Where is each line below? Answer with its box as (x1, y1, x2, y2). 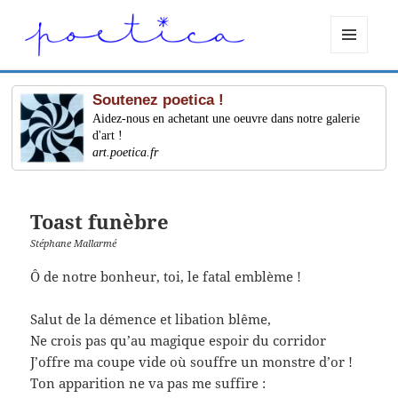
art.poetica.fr (92, 146, 159, 160)
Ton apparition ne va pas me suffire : (30, 373, 267, 392)
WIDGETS (330, 82, 381, 98)
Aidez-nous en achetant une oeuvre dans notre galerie (92, 112, 361, 126)
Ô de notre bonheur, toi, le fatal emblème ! (30, 267, 302, 285)
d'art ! (92, 129, 123, 143)
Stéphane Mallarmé (30, 236, 117, 251)
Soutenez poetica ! (92, 92, 225, 109)
